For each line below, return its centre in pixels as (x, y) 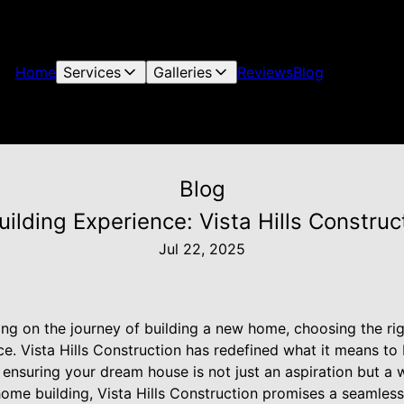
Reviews (265, 72)
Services (92, 72)
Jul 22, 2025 (202, 249)
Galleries (182, 72)
